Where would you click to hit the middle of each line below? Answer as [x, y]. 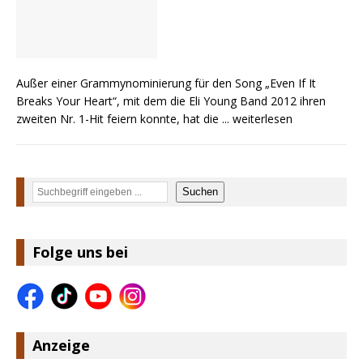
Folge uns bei [80, 252]
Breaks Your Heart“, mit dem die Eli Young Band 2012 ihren [171, 100]
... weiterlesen [257, 118]
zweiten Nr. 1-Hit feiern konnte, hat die [119, 118]
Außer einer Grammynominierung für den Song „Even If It [166, 83]
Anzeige [61, 345]
